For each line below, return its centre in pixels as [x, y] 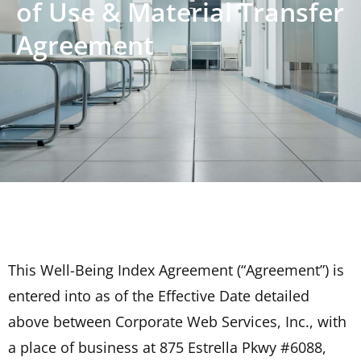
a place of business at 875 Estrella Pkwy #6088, [167, 347]
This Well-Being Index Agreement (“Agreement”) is [176, 270]
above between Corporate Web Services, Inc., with [177, 321]
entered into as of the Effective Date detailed [159, 295]
